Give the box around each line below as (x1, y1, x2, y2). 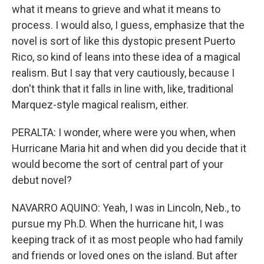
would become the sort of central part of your (12, 158, 223, 170)
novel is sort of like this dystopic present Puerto (12, 35, 235, 47)
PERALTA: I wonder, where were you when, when (12, 126, 236, 138)
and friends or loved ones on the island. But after (12, 249, 237, 262)
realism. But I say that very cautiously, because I (12, 67, 235, 79)
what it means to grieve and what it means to (12, 3, 220, 15)
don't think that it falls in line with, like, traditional (12, 82, 233, 95)
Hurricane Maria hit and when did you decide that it (12, 142, 246, 154)
